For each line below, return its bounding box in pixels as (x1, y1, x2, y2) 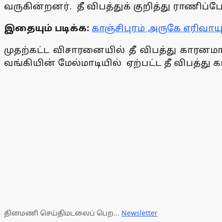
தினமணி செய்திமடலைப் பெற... (4, 208, 121, 218)
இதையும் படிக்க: (4, 22, 92, 34)
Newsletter (121, 208, 158, 218)
